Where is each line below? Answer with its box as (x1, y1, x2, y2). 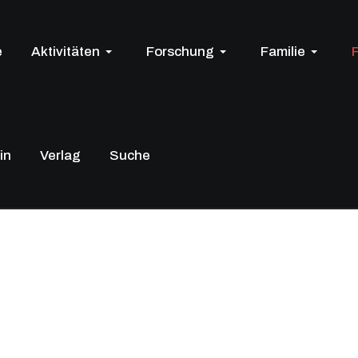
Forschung (146, 44, 214, 59)
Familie (261, 44, 305, 59)
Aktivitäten (31, 44, 100, 59)
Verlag (40, 148, 81, 163)
